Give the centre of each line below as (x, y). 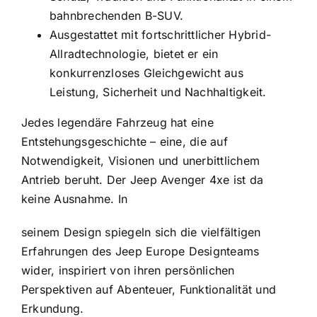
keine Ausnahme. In (74, 199)
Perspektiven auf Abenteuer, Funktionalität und (149, 290)
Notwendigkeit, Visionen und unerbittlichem (140, 161)
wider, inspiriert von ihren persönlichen (128, 271)
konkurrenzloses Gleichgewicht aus (146, 73)
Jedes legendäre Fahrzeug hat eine (117, 123)
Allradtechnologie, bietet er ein (134, 54)
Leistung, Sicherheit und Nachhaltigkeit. (158, 92)
